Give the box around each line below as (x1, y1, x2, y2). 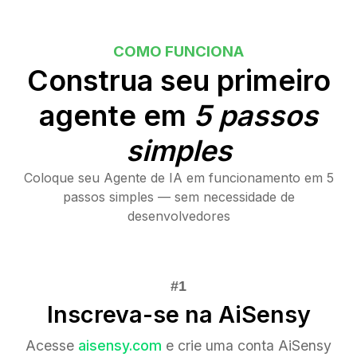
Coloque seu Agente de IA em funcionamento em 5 (23, 170, 334, 186)
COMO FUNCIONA (113, 42, 244, 61)
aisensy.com (78, 337, 162, 355)
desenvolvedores (127, 208, 230, 225)
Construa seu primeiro (26, 63, 331, 99)
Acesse (25, 337, 78, 355)
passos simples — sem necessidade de (62, 189, 295, 206)
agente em (39, 98, 194, 134)
